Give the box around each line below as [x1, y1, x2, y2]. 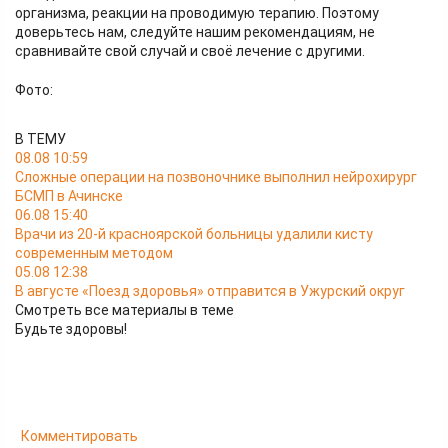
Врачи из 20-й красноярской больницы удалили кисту [15, 226, 373, 242]
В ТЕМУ [15, 131, 66, 147]
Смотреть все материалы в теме [15, 302, 234, 318]
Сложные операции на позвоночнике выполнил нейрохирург [15, 169, 417, 185]
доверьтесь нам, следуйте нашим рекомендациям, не [15, 24, 375, 40]
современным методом [15, 245, 173, 261]
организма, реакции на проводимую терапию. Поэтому [15, 5, 379, 21]
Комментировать [21, 428, 138, 444]
